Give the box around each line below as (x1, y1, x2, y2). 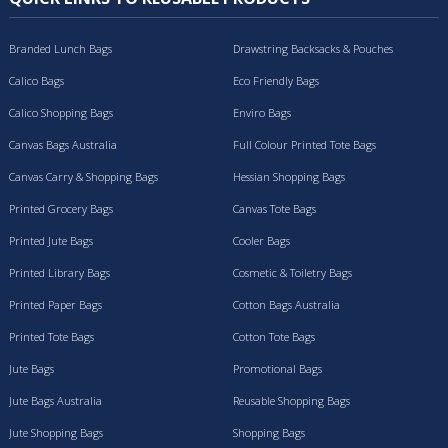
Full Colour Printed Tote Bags (233, 137, 376, 153)
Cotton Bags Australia (233, 297, 340, 313)
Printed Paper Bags (9, 297, 102, 313)
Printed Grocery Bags (9, 201, 113, 217)
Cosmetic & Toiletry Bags (233, 265, 352, 281)
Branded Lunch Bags (9, 41, 112, 57)
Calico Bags (9, 73, 64, 89)
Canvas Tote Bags (233, 201, 316, 217)
